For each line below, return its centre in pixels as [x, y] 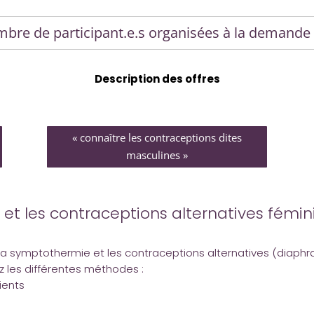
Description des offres [157, 78]
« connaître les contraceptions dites [157, 137]
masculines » [157, 155]
